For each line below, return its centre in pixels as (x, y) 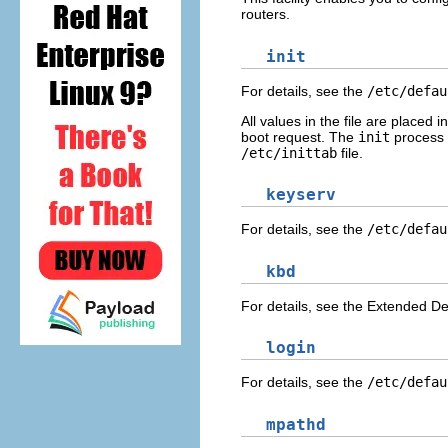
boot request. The (299, 136)
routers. (265, 14)
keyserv (301, 195)
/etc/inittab (289, 152)
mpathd (296, 424)
